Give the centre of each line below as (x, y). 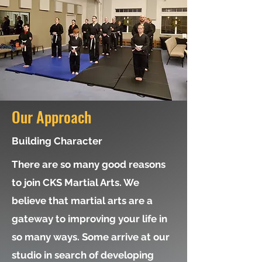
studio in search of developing (83, 255)
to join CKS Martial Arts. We (75, 182)
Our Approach (51, 117)
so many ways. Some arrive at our (91, 237)
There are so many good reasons (89, 164)
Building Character (57, 141)
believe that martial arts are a (82, 201)
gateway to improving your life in (89, 219)
